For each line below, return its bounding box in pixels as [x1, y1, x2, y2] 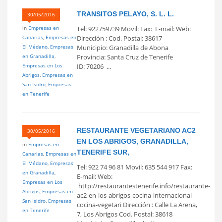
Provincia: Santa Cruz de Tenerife [77, 52, 173, 61]
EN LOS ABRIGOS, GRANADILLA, [77, 137, 188, 145]
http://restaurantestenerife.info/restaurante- [77, 181, 210, 190]
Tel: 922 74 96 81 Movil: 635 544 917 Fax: [77, 162, 194, 171]
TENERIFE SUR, [77, 148, 129, 156]
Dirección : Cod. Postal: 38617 [77, 33, 162, 43]
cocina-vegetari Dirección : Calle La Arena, [77, 200, 197, 209]
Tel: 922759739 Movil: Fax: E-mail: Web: [77, 24, 194, 33]
